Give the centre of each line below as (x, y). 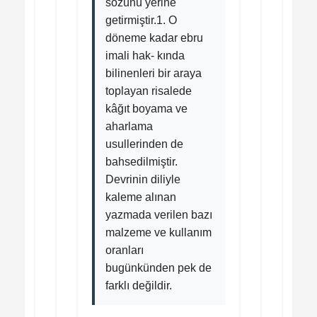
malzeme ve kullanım (158, 232)
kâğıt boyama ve (146, 108)
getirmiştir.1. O (141, 20)
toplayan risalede (149, 91)
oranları (125, 250)
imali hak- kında (145, 55)
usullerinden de (144, 144)
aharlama (129, 126)
